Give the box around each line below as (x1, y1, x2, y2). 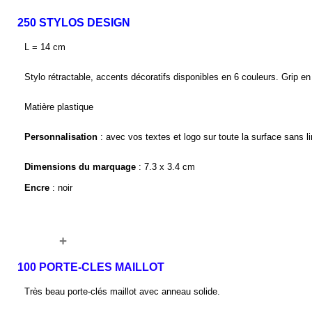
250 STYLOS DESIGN (17, 16, 130, 29)
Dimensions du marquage (24, 162, 136, 173)
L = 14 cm (24, 42, 68, 53)
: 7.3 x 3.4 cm (135, 162, 195, 173)
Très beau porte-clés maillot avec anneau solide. (24, 286, 220, 297)
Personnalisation (24, 132, 97, 143)
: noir (49, 182, 75, 194)
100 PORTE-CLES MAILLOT (17, 260, 164, 273)
